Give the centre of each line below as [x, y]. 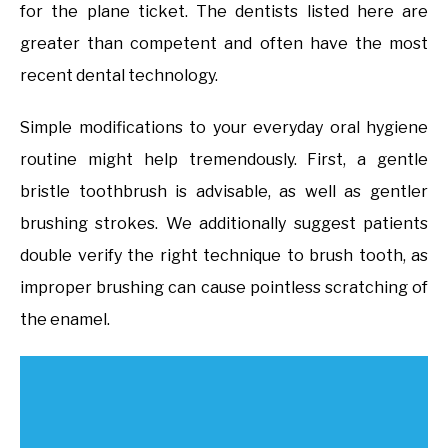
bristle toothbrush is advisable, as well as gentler [224, 191]
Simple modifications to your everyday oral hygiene [224, 127]
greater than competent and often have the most [224, 43]
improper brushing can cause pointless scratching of [224, 287]
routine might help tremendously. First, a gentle [224, 159]
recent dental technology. [119, 75]
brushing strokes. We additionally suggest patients [224, 223]
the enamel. [65, 319]
